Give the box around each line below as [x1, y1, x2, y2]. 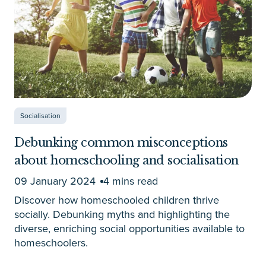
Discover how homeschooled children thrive [14, 192, 219, 208]
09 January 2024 [14, 173, 96, 189]
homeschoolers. [14, 235, 88, 251]
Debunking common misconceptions [14, 135, 228, 150]
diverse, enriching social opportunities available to [14, 221, 245, 236]
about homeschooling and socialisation [14, 153, 239, 168]
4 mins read [103, 173, 158, 189]
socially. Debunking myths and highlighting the [14, 207, 230, 222]
